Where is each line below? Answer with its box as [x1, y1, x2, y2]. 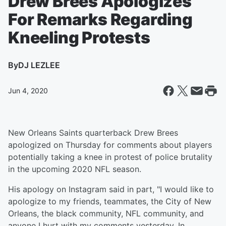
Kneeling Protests [8, 28, 150, 47]
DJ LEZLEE [18, 60, 60, 70]
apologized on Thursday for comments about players [8, 140, 212, 150]
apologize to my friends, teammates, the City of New [8, 196, 211, 206]
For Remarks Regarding [8, 10, 193, 29]
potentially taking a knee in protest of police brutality [8, 152, 212, 162]
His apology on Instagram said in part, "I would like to [8, 184, 214, 194]
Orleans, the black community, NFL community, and [8, 208, 204, 218]
